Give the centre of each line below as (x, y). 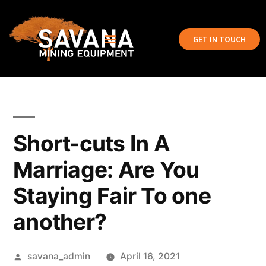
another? (60, 222)
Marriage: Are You (106, 170)
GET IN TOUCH (219, 39)
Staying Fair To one (112, 196)
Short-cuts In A (91, 143)
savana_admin (58, 256)
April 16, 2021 (150, 256)
